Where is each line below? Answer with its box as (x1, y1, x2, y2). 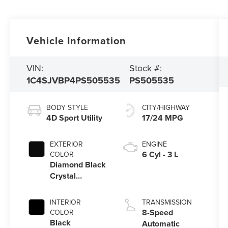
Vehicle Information (26, 33, 127, 48)
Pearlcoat (50, 181, 85, 193)
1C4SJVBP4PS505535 (26, 74, 121, 87)
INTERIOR (50, 196, 81, 207)
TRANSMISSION (141, 196, 192, 207)
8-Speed (141, 206, 173, 218)
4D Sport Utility (46, 111, 103, 124)
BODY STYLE (46, 102, 89, 112)
